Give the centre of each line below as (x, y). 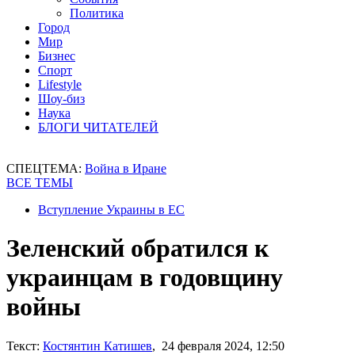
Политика (97, 13)
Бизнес (57, 56)
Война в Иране (126, 168)
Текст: (23, 345)
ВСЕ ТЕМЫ (40, 183)
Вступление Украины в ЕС (111, 210)
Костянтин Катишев (97, 345)
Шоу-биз (61, 99)
